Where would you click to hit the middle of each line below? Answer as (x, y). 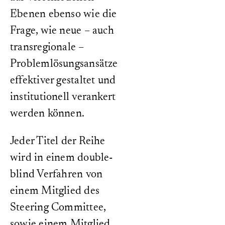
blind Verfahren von (57, 175)
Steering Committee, (58, 208)
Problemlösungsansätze (64, 64)
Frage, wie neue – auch (62, 31)
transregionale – (47, 48)
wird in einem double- (62, 158)
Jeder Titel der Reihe (58, 142)
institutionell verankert (63, 97)
